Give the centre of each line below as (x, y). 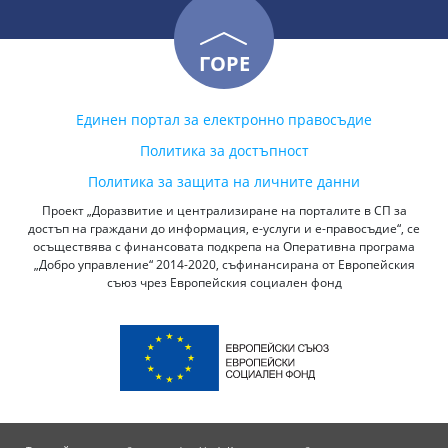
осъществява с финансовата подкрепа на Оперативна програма (224, 246)
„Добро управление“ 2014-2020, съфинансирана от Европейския (224, 264)
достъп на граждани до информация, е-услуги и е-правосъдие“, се (224, 228)
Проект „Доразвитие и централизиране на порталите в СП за (224, 210)
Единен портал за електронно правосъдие (224, 119)
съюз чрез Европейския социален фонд (224, 282)
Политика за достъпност (224, 150)
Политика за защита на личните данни (224, 181)
